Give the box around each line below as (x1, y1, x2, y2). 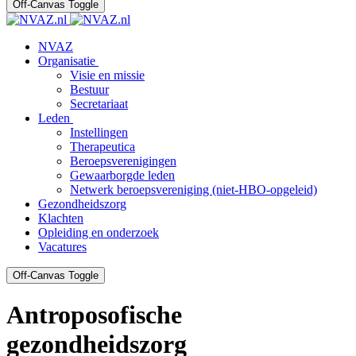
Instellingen (70, 126, 128, 139)
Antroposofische (6, 300, 182, 330)
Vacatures (38, 240, 87, 253)
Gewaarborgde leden (70, 168, 175, 182)
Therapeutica (70, 140, 135, 153)
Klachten (38, 211, 83, 225)
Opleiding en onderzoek (38, 226, 159, 239)
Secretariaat (70, 97, 128, 110)
